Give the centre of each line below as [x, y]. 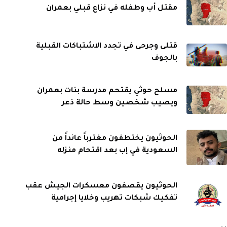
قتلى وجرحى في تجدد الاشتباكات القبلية [106, 46]
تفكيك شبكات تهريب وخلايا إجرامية [114, 199]
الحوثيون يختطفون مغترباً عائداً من [115, 139]
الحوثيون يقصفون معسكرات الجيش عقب [101, 187]
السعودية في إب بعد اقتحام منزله [117, 151]
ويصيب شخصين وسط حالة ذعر [119, 103]
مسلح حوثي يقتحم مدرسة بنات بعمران [107, 91]
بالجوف [164, 59]
